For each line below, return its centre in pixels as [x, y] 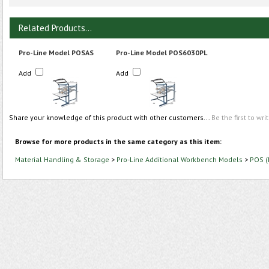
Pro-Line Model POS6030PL [162, 53]
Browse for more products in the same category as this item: [118, 141]
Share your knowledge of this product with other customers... [110, 117]
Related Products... [55, 28]
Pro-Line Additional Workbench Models [180, 159]
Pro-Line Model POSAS [56, 53]
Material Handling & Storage [62, 159]
